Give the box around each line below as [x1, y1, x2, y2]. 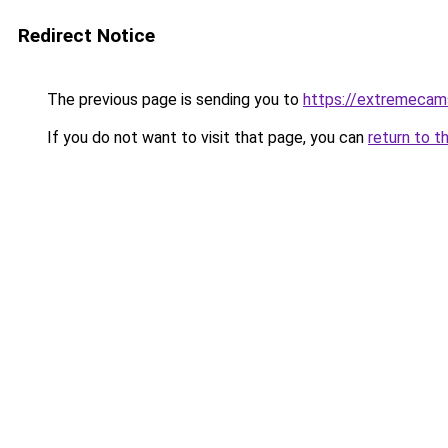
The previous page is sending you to [43, 90, 303, 109]
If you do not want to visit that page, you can [43, 128, 368, 147]
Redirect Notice [18, 24, 155, 47]
